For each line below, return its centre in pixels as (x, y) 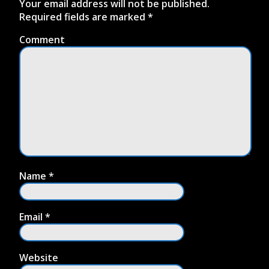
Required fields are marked (83, 17)
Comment (42, 40)
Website (39, 258)
